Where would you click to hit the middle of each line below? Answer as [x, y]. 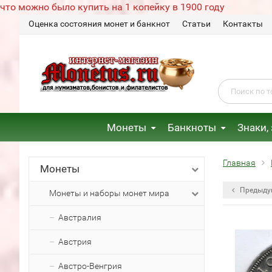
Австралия [80, 217]
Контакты [243, 24]
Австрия [75, 242]
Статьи [196, 24]
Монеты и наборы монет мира [109, 193]
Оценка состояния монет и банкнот [99, 24]
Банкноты [192, 127]
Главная [239, 163]
